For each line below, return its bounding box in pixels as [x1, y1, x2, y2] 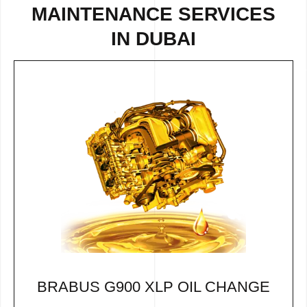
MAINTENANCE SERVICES [32, 3, 275, 25]
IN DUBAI [111, 27, 196, 49]
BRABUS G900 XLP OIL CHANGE [37, 278, 270, 296]
